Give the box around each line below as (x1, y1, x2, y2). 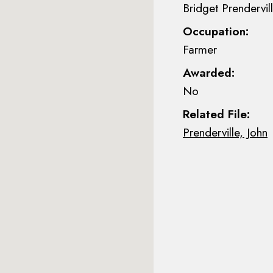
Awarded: (183, 64, 235, 81)
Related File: (183, 105, 250, 122)
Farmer (183, 41, 217, 58)
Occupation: (183, 23, 249, 40)
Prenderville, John (183, 124, 268, 141)
